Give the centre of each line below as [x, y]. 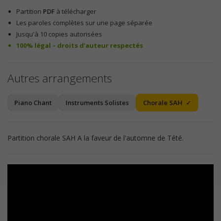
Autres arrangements [60, 78]
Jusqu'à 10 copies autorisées [59, 34]
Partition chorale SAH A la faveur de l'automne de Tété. [95, 138]
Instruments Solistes [97, 103]
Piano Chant [33, 103]
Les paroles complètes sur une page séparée [85, 23]
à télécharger [76, 12]
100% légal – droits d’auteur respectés [80, 46]
